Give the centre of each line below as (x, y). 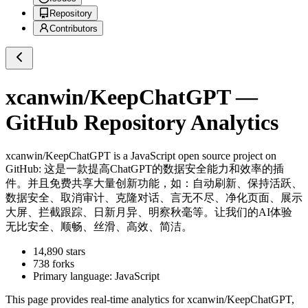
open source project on (226, 156)
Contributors (74, 29)
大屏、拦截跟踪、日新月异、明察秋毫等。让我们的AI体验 (149, 212)
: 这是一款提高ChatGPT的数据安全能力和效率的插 (161, 169)
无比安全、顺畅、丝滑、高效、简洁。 (99, 227)
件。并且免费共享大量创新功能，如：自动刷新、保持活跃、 (154, 184)
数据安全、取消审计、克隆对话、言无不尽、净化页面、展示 (154, 198)
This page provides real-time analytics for (96, 300)
